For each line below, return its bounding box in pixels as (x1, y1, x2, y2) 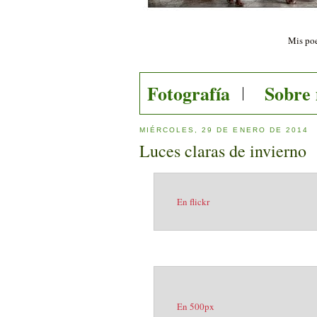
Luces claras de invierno (139, 139, 306, 163)
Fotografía (146, 79, 230, 107)
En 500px (177, 300, 214, 313)
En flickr (177, 195, 209, 209)
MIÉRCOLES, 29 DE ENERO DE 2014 (139, 125, 309, 134)
